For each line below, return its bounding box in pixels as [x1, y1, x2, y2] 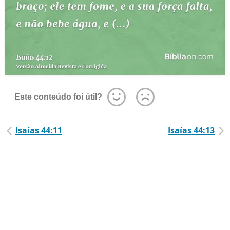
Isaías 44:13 [168, 125, 215, 136]
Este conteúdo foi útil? [14, 92, 102, 101]
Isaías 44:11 [15, 125, 62, 136]
